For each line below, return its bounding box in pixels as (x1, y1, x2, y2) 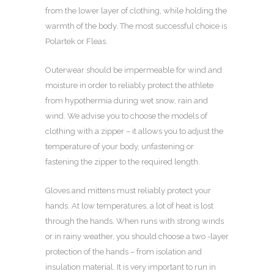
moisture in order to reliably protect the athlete (45, 81, 213, 91)
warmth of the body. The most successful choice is (45, 21, 227, 31)
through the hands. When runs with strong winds (45, 217, 224, 226)
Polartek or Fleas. (45, 37, 108, 46)
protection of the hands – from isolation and (45, 247, 202, 257)
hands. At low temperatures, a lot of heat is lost (45, 201, 213, 211)
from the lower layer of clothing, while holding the (45, 6, 227, 16)
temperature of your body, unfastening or (45, 142, 194, 152)
